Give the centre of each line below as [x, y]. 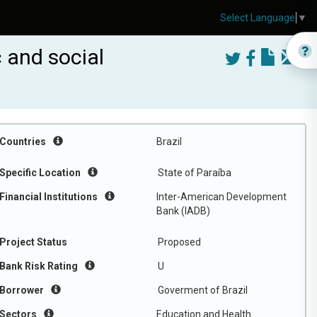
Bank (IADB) [183, 211]
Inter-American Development [221, 197]
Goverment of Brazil [203, 290]
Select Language [258, 18]
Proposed [179, 242]
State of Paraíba [195, 173]
